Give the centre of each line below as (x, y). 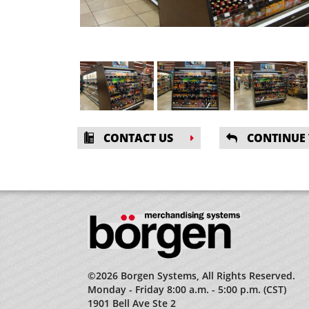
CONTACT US (137, 138)
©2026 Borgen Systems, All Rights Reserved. (191, 276)
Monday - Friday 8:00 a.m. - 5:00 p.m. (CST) (187, 290)
